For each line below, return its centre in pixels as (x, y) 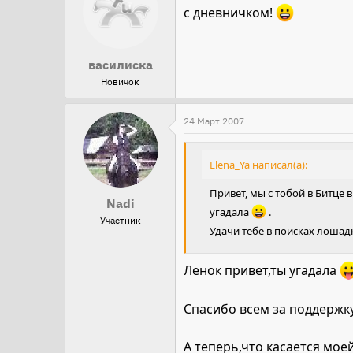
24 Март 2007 (214, 121)
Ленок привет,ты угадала (262, 271)
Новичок (120, 82)
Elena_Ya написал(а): (258, 165)
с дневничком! (230, 13)
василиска (120, 65)
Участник (120, 221)
